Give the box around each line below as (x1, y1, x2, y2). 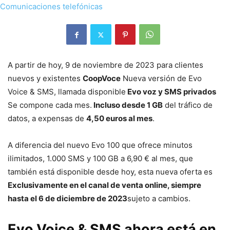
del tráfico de (163, 100, 213, 110)
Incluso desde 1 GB (92, 100, 163, 110)
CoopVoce (83, 73, 121, 84)
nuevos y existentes (8, 73, 83, 84)
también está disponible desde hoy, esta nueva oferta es (8, 167, 213, 177)
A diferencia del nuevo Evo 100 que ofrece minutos (8, 140, 193, 150)
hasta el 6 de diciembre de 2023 (8, 194, 127, 204)
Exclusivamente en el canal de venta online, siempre (8, 180, 201, 190)
